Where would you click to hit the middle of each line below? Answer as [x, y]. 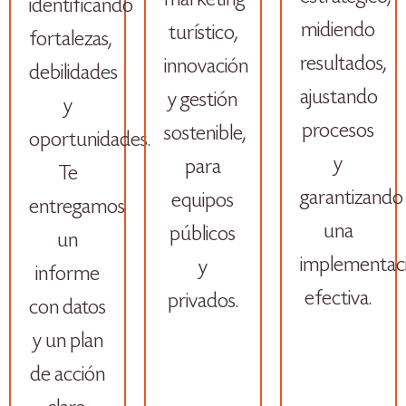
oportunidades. [90, 140]
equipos [203, 201]
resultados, [343, 64]
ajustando [338, 98]
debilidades [73, 73]
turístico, [203, 34]
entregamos [77, 208]
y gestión [203, 101]
